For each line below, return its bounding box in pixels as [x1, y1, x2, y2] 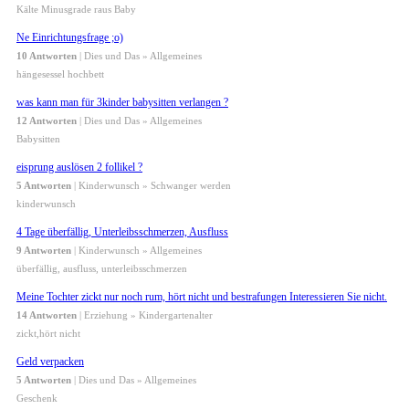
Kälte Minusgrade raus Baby [16, 4, 136, 16]
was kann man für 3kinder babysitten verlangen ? [16, 96, 228, 110]
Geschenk [16, 393, 58, 404]
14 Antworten [16, 309, 77, 321]
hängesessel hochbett [16, 68, 104, 80]
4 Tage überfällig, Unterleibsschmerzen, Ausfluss [16, 225, 228, 239]
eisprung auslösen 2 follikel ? [16, 161, 142, 174]
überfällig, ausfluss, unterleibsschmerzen [16, 263, 187, 275]
